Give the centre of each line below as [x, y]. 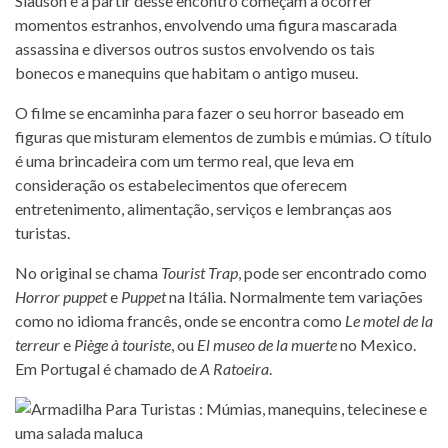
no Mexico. [376, 344]
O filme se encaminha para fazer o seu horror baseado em [209, 112]
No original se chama [88, 272]
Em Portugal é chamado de [107, 368]
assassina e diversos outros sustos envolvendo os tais [195, 48]
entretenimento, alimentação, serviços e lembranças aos [203, 208]
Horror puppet [61, 296]
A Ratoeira [234, 368]
